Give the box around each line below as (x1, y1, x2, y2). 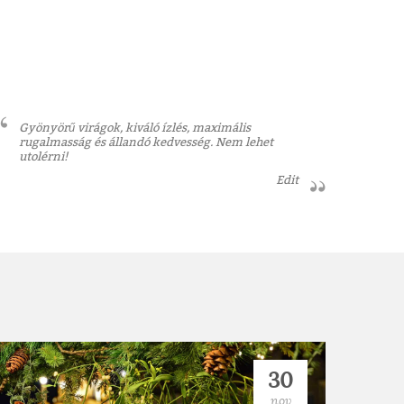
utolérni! (19, 149, 68, 163)
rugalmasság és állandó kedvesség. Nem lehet (19, 134, 273, 149)
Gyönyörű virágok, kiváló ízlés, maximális (19, 120, 251, 134)
